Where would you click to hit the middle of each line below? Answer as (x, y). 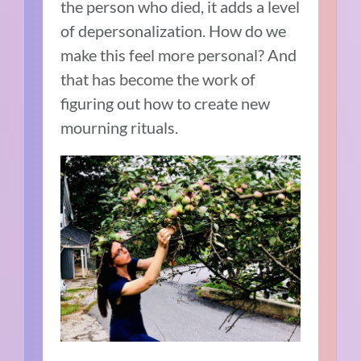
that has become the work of (158, 79)
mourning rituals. (121, 127)
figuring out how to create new (166, 103)
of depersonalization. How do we (174, 30)
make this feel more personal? (164, 54)
